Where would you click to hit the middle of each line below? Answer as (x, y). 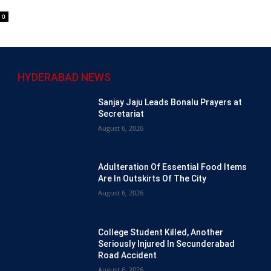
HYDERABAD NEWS (64, 77)
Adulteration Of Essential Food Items (172, 167)
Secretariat (121, 113)
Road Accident (127, 256)
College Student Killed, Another (161, 233)
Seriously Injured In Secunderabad (166, 244)
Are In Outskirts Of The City (152, 179)
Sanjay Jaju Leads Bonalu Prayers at (170, 102)
